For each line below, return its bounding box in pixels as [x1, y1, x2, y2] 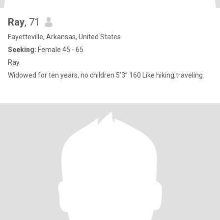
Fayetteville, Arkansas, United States [8, 33, 121, 41]
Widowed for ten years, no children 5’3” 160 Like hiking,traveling [142, 71, 203, 79]
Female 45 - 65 [36, 46, 83, 54]
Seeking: [8, 46, 36, 54]
